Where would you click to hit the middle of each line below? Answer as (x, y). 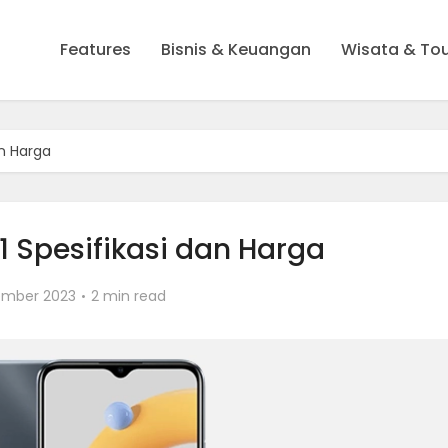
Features (95, 49)
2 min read (128, 296)
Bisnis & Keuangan (236, 49)
